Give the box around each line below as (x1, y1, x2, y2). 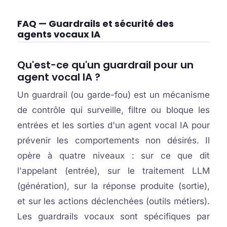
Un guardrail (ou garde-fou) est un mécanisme (17, 90, 210, 100)
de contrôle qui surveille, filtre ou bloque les (17, 105, 210, 115)
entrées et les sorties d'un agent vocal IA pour (17, 120, 210, 130)
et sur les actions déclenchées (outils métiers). (17, 196, 210, 206)
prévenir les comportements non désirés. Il (17, 135, 210, 145)
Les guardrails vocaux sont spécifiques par (17, 211, 210, 221)
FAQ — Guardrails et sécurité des (17, 17, 174, 30)
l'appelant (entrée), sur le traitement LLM (17, 166, 210, 176)
